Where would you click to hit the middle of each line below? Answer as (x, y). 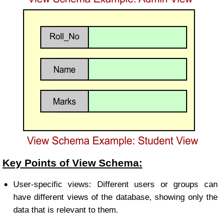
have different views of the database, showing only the (115, 197)
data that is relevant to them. (66, 210)
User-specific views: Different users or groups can (115, 185)
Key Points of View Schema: (72, 163)
